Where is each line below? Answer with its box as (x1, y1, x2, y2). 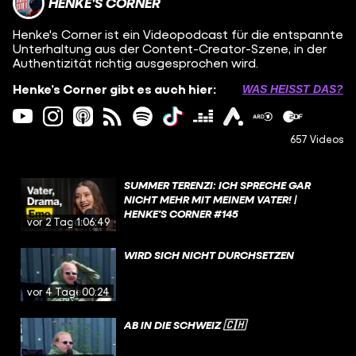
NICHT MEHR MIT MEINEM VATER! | (124, 192, 297, 206)
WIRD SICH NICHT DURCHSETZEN (124, 247, 294, 261)
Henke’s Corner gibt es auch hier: (13, 81, 216, 96)
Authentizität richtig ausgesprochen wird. (13, 55, 258, 70)
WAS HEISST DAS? (242, 83, 336, 95)
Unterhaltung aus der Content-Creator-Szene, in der (13, 41, 327, 56)
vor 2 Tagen (27, 215, 87, 228)
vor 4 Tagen (27, 284, 88, 298)
